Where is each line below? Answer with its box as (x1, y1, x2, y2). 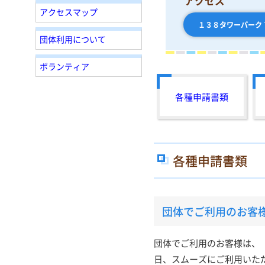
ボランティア (40, 60, 89, 72)
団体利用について (40, 33, 106, 45)
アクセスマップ (40, 6, 98, 18)
